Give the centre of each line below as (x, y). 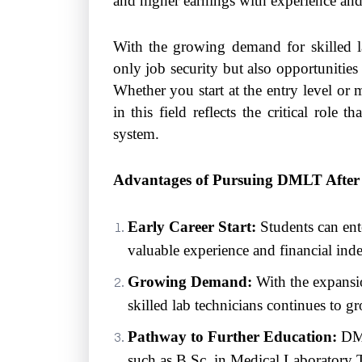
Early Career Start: (192, 226)
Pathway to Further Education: (232, 336)
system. (136, 133)
